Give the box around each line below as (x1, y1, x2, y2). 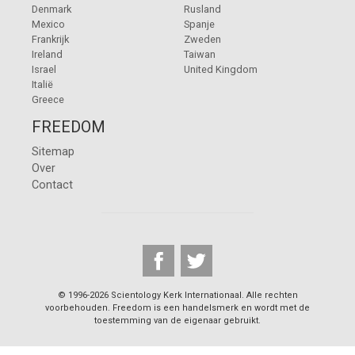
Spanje (184, 17, 215, 30)
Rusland (184, 2, 221, 15)
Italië (32, 78, 53, 90)
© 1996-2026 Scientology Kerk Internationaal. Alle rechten (57, 289, 298, 300)
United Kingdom (184, 63, 258, 75)
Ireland (32, 48, 63, 60)
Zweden (184, 32, 221, 45)
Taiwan (184, 48, 216, 60)
